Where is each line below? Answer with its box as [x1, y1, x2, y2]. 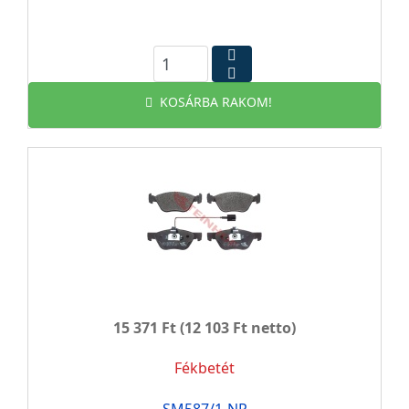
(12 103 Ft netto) [176, 318, 296, 338]
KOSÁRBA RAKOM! [159, 93, 272, 110]
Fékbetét [174, 358, 235, 378]
